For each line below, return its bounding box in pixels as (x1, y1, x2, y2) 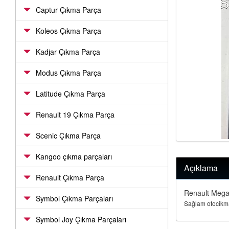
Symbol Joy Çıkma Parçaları (36, 214, 126, 224)
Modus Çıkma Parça (36, 67, 101, 78)
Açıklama (184, 162, 218, 174)
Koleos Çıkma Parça (36, 26, 101, 36)
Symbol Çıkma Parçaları (36, 193, 113, 203)
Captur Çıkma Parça (36, 5, 101, 15)
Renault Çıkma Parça (36, 172, 104, 182)
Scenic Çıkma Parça (36, 130, 101, 141)
